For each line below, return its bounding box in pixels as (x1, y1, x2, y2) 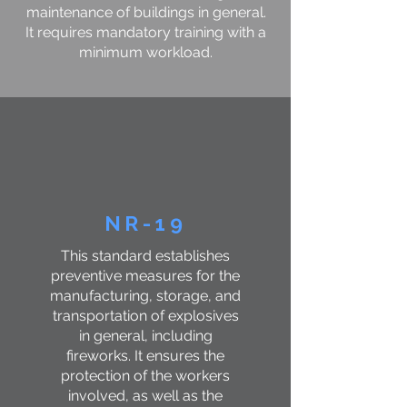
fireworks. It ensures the (66, 347, 224, 364)
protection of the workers (61, 367, 230, 384)
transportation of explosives (52, 307, 239, 324)
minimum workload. (79, 44, 213, 61)
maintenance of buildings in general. (25, 4, 266, 21)
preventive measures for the (51, 267, 240, 284)
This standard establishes (61, 247, 230, 264)
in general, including (78, 327, 213, 344)
